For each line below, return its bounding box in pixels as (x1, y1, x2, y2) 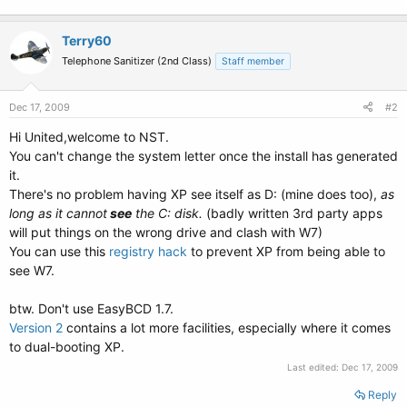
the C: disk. (132, 205, 203, 221)
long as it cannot (9, 205, 107, 221)
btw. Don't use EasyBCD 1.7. (9, 301, 174, 316)
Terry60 (62, 33, 112, 48)
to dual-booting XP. (9, 339, 124, 354)
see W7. (9, 263, 55, 278)
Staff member (222, 55, 284, 67)
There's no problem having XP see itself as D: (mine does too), (9, 186, 381, 202)
